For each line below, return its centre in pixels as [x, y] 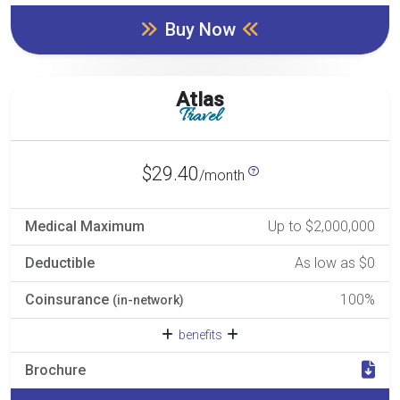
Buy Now [200, 29]
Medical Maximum [85, 226]
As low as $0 [335, 262]
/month [223, 175]
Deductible [60, 262]
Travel [200, 117]
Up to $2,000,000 [321, 226]
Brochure [55, 370]
